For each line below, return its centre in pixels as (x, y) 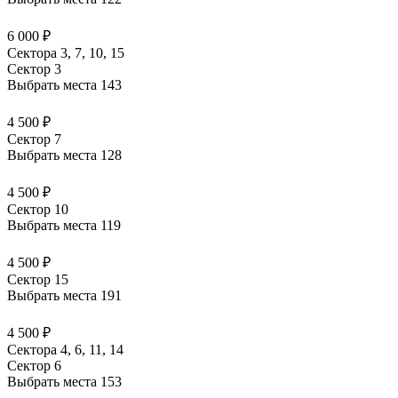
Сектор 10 (38, 209)
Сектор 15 (38, 279)
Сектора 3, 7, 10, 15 (66, 52)
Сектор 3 (34, 68)
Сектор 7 (34, 139)
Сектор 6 (34, 365)
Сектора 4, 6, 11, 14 (65, 349)
